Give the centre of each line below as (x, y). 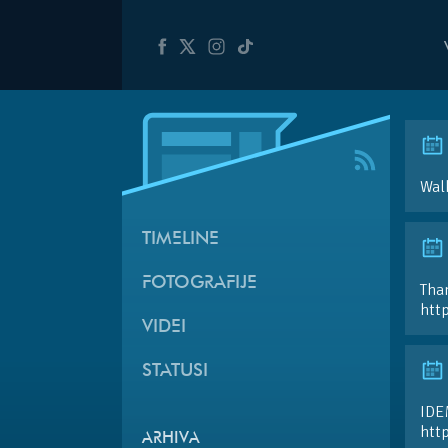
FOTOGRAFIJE (199, 283)
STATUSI (175, 371)
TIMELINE (180, 239)
